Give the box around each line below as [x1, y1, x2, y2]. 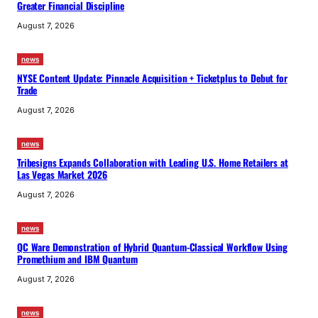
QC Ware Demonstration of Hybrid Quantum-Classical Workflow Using [17, 239, 288, 254]
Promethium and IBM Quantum [17, 251, 138, 266]
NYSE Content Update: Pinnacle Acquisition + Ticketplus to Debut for [17, 70, 287, 85]
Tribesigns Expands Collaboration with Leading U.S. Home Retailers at [17, 155, 288, 170]
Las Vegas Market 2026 [17, 167, 108, 182]
